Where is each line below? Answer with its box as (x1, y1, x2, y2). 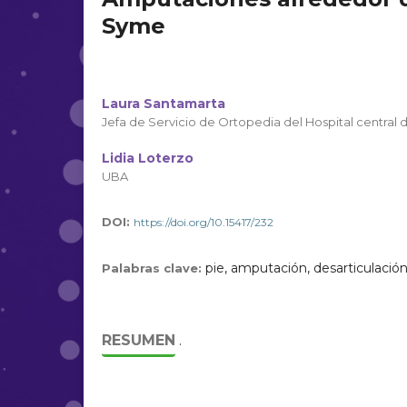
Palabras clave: (102, 261, 205, 275)
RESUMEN (102, 332, 175, 349)
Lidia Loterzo (102, 150, 194, 166)
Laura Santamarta (102, 95, 225, 112)
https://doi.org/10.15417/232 (134, 215, 273, 229)
